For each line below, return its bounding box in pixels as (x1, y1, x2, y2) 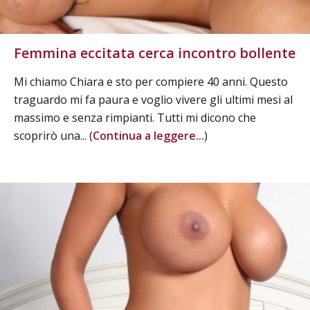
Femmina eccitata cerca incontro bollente (14, 43, 295, 62)
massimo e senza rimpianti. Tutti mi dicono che (14, 109, 256, 125)
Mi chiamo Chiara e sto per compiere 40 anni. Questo (14, 73, 288, 89)
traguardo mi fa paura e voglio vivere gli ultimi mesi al (14, 91, 293, 107)
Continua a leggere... (93, 127, 204, 143)
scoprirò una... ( (14, 127, 93, 143)
